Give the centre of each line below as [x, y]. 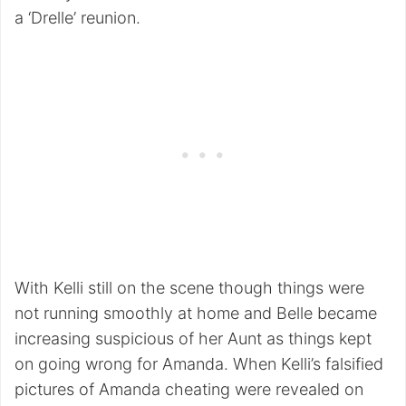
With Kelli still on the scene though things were [189, 288]
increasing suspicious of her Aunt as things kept [193, 339]
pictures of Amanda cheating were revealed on [189, 390]
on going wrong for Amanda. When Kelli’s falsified [199, 364]
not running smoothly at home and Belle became [196, 314]
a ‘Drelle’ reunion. [77, 18]
